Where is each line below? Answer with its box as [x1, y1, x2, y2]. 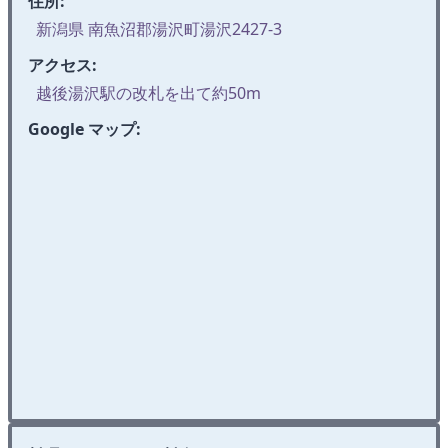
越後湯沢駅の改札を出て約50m [36, 82, 261, 105]
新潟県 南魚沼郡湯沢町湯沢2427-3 [36, 18, 282, 41]
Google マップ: [28, 118, 141, 141]
